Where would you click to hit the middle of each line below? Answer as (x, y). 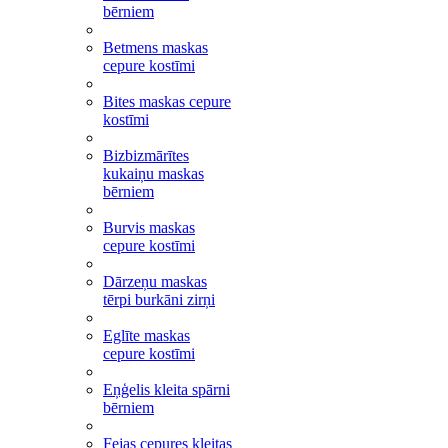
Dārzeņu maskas (155, 281)
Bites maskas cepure (167, 101)
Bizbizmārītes (146, 155)
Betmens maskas (155, 47)
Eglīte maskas (146, 335)
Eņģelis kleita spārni (166, 389)
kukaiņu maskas (153, 173)
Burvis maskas (149, 227)
